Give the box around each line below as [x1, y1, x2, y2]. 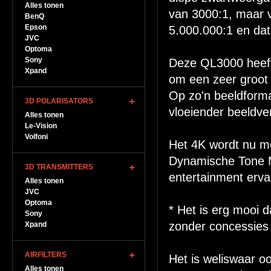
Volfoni [25, 132, 48, 141]
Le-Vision [25, 122, 57, 130]
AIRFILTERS [25, 250, 67, 259]
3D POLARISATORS [25, 97, 93, 105]
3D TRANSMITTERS [25, 163, 93, 171]
